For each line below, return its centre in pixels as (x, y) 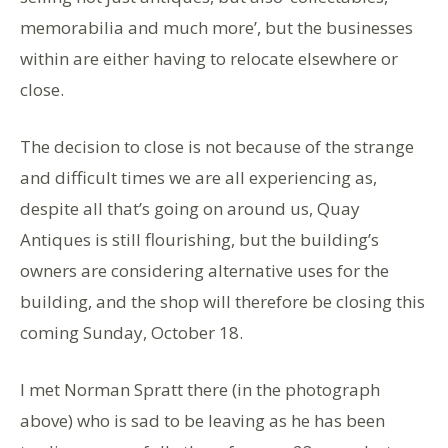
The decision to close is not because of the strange (217, 146)
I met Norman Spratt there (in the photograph (200, 389)
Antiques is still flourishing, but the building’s (199, 239)
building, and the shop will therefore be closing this (222, 301)
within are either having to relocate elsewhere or (209, 58)
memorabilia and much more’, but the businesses (216, 27)
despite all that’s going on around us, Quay (190, 208)
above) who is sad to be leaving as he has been (202, 420)
